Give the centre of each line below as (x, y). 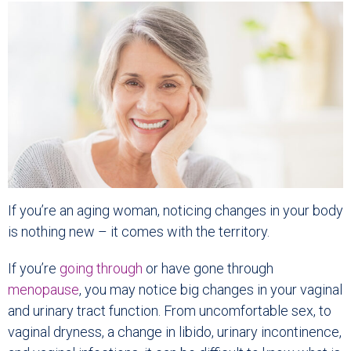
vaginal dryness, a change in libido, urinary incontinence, (175, 332)
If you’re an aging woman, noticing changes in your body (175, 211)
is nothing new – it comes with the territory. (139, 232)
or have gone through (208, 269)
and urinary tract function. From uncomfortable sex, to (170, 311)
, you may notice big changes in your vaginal (211, 290)
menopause (43, 290)
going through (101, 269)
